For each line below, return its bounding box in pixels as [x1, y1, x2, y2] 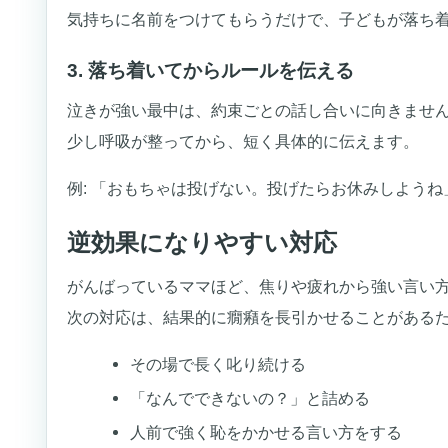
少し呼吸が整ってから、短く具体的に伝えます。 [67, 131, 420, 150]
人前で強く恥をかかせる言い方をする [129, 423, 402, 442]
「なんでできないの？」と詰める [129, 388, 370, 407]
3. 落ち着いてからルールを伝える [67, 59, 355, 81]
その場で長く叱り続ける [129, 354, 306, 373]
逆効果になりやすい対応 [67, 229, 338, 257]
